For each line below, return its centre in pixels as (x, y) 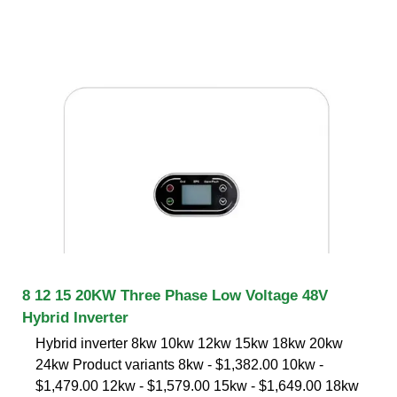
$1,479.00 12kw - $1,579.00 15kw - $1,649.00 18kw (197, 385)
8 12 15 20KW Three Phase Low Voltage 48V (175, 295)
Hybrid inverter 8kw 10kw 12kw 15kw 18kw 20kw (189, 343)
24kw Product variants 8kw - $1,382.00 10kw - (179, 364)
